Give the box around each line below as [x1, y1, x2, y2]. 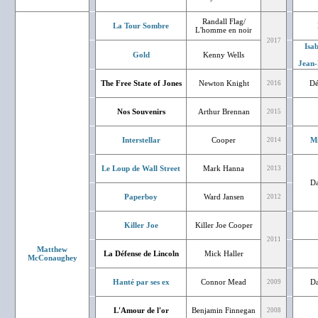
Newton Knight [198, 79, 249, 87]
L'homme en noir [195, 26, 252, 34]
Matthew [37, 245, 67, 253]
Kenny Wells [203, 50, 244, 59]
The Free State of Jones [100, 79, 182, 87]
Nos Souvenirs [116, 107, 165, 116]
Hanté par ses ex [112, 278, 170, 286]
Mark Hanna [203, 164, 244, 172]
